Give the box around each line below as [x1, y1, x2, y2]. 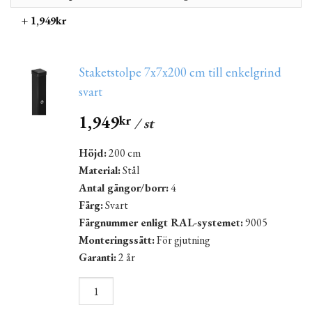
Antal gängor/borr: [79, 180, 169, 196]
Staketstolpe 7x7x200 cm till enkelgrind [79, 64, 282, 81]
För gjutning [155, 233, 211, 248]
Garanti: [79, 250, 117, 265]
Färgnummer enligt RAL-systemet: [79, 215, 244, 231]
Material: [79, 163, 121, 178]
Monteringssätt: [79, 233, 155, 248]
